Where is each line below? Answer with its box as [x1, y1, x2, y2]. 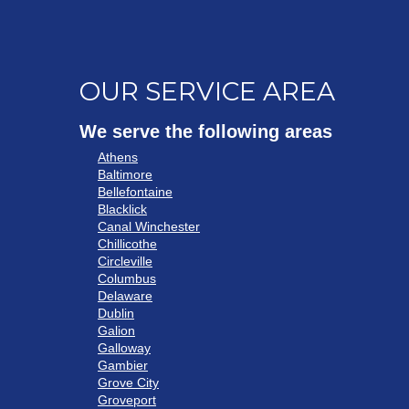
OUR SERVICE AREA [79, 76, 335, 108]
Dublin [98, 306, 134, 321]
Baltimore [98, 167, 152, 183]
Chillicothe [98, 236, 157, 252]
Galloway [98, 341, 151, 356]
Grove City [98, 375, 159, 391]
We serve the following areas [79, 121, 332, 142]
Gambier [98, 358, 148, 373]
